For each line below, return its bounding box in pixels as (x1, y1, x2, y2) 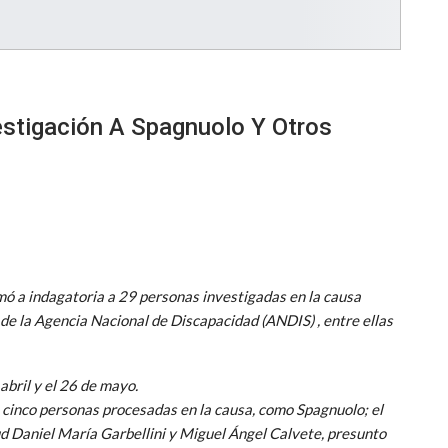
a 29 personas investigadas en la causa (104, 286, 361, 305)
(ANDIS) (261, 310, 314, 329)
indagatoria (28, 286, 104, 305)
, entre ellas (314, 310, 393, 329)
